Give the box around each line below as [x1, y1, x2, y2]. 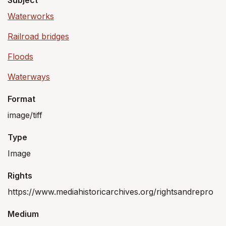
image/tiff [8, 110, 42, 120]
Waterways [8, 72, 50, 82]
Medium [8, 209, 39, 219]
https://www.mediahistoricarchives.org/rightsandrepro [8, 187, 213, 197]
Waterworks [8, 11, 54, 21]
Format [8, 94, 35, 104]
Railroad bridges [8, 31, 69, 41]
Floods [8, 51, 33, 62]
